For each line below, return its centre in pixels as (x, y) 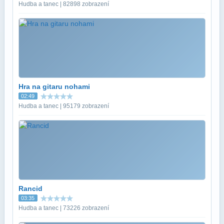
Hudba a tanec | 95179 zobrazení (64, 106)
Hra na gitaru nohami (54, 86)
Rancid (30, 188)
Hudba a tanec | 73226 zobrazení (64, 208)
